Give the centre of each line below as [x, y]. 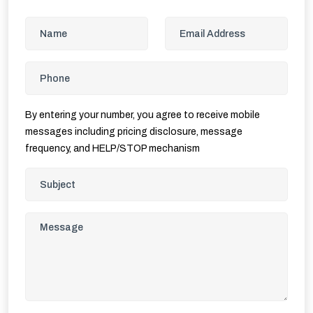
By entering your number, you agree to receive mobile [143, 115]
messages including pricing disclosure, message [134, 132]
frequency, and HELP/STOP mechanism [112, 148]
